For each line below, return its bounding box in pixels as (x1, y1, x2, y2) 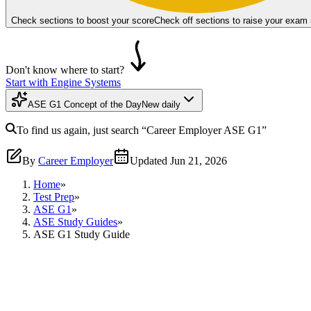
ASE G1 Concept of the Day (28, 99, 142, 110)
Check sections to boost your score (11, 15, 154, 26)
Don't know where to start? (6, 63, 124, 76)
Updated (130, 154, 167, 167)
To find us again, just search (17, 124, 142, 136)
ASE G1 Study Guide (33, 228, 130, 240)
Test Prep (33, 190, 74, 203)
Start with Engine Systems (6, 76, 121, 88)
